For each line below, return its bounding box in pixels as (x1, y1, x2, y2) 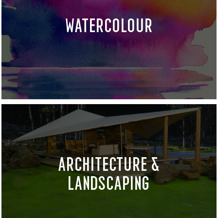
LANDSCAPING (68, 172, 150, 194)
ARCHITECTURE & (57, 153, 160, 175)
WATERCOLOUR (65, 15, 153, 36)
